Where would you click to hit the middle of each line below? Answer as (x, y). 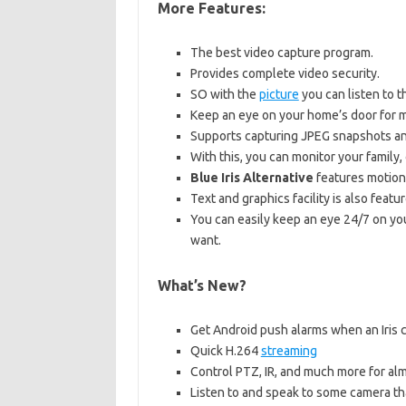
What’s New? (202, 285)
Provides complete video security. (285, 73)
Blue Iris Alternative (251, 178)
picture (279, 94)
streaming (289, 351)
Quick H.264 (225, 351)
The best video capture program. (281, 53)
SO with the (224, 94)
